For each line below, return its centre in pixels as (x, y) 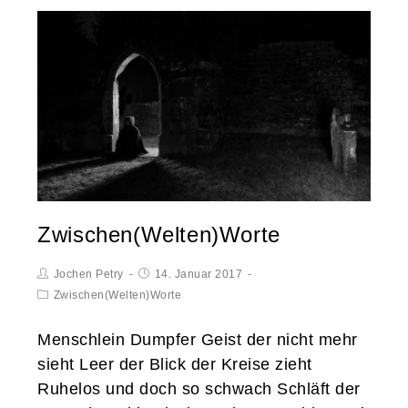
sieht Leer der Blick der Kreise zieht (175, 365)
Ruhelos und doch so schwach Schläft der (199, 389)
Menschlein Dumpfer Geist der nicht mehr (198, 340)
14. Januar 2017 (199, 275)
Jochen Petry (88, 275)
